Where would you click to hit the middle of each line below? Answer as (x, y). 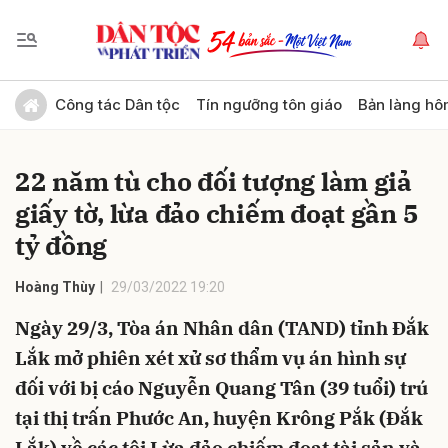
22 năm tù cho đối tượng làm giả (213, 181)
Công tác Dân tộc (117, 104)
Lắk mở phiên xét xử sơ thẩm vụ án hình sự (210, 358)
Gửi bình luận (70, 95)
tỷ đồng (61, 245)
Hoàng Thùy (55, 287)
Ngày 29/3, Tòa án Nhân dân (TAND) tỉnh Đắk (222, 328)
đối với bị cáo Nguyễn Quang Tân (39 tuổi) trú (221, 388)
